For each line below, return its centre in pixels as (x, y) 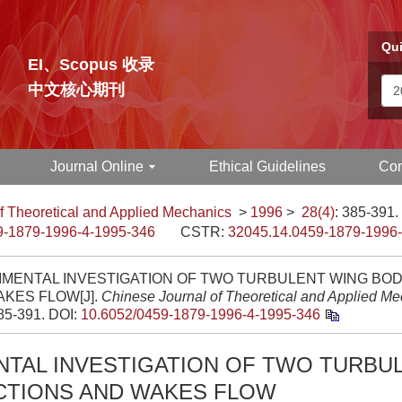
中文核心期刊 (76, 90)
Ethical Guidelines (267, 166)
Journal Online (97, 166)
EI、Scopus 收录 (91, 65)
